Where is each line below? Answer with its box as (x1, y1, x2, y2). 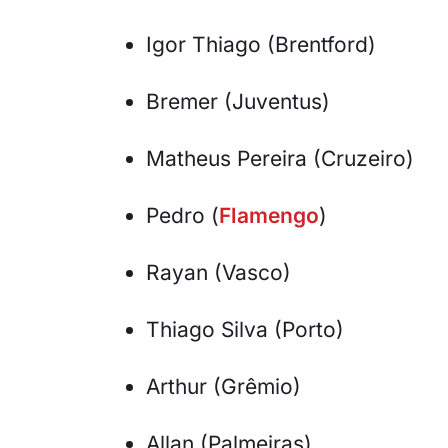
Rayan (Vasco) (146, 260, 291, 286)
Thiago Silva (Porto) (146, 317, 344, 343)
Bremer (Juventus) (146, 89, 330, 115)
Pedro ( (146, 203, 219, 229)
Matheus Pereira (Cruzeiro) (146, 146, 414, 172)
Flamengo (219, 203, 319, 229)
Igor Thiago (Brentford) (146, 32, 376, 58)
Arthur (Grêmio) (146, 374, 301, 400)
